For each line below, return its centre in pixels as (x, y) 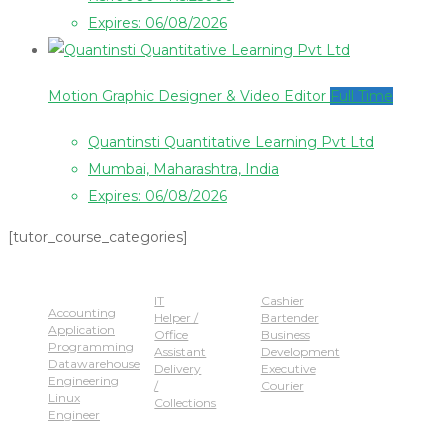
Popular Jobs (66, 277)
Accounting (82, 312)
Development (300, 351)
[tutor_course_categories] (98, 236)
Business (285, 334)
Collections (185, 402)
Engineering (83, 380)
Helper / (176, 317)
